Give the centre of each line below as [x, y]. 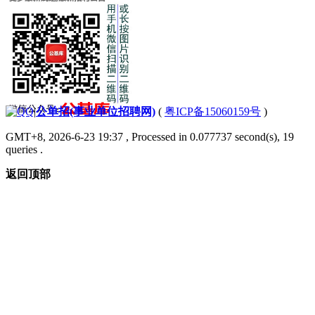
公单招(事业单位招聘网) [96, 111]
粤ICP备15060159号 [213, 111]
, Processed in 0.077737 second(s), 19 [208, 136]
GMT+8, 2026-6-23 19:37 [64, 136]
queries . [24, 149]
